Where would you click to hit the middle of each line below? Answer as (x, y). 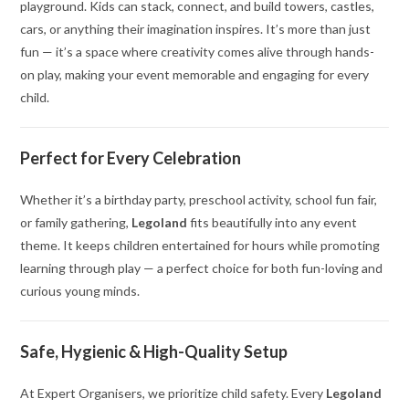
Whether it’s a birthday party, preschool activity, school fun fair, (199, 200)
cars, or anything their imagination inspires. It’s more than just (196, 29)
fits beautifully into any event (273, 223)
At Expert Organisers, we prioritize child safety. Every (173, 393)
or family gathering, (76, 223)
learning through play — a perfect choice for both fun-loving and (202, 268)
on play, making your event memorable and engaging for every (195, 75)
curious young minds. (80, 291)
